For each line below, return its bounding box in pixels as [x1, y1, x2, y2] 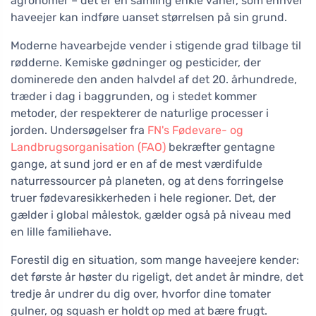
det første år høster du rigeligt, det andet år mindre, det [11, 270, 303, 284]
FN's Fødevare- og [147, 123, 243, 138]
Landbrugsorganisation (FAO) [11, 140, 166, 154]
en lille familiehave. [11, 225, 111, 239]
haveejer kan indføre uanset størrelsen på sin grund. [11, 11, 287, 25]
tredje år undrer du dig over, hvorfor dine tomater [11, 287, 271, 301]
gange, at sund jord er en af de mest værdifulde [11, 157, 262, 171]
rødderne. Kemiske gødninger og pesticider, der [11, 56, 261, 70]
